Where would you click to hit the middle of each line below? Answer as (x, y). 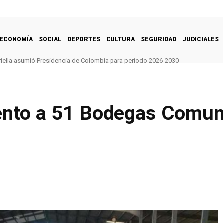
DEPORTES (84, 39)
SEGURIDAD (159, 39)
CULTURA (120, 39)
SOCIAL (50, 39)
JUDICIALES (200, 39)
